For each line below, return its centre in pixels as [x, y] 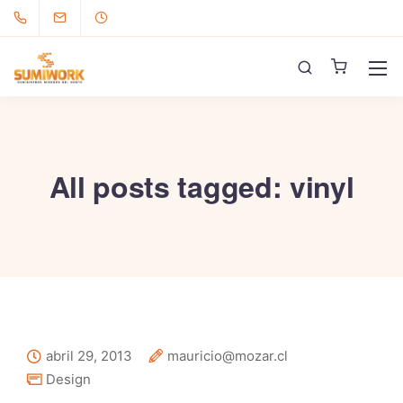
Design [68, 379]
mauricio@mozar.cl [228, 356]
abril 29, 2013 [89, 356]
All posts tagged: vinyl [201, 186]
